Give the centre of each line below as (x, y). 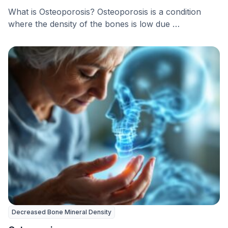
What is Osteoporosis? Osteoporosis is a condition (105, 12)
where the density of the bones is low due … (94, 24)
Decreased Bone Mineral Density (62, 212)
